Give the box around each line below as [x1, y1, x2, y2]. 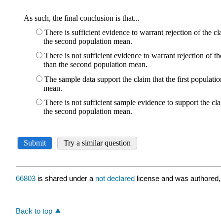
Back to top [16, 206, 52, 215]
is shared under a [36, 174, 95, 183]
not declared [95, 174, 137, 183]
